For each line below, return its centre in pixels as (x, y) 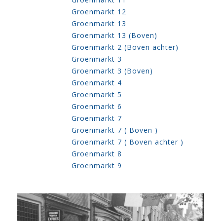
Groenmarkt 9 (97, 166)
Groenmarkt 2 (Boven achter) (125, 47)
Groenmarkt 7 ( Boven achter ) (128, 142)
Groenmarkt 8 (97, 154)
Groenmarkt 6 (97, 107)
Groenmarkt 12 (99, 12)
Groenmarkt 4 (97, 83)
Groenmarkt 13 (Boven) (114, 36)
